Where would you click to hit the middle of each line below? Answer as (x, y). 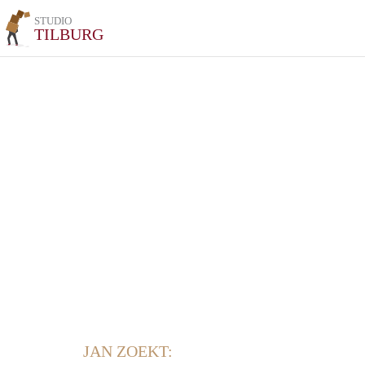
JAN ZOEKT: (128, 351)
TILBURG (69, 34)
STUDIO (53, 21)
